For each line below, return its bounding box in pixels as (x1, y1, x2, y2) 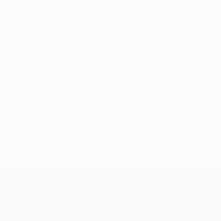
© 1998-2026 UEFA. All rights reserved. (12, 115, 115, 124)
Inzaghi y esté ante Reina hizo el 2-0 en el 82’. (12, 21, 173, 32)
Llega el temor (12, 40, 62, 52)
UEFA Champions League (83, 171, 173, 183)
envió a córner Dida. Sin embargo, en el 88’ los (12, 64, 176, 75)
